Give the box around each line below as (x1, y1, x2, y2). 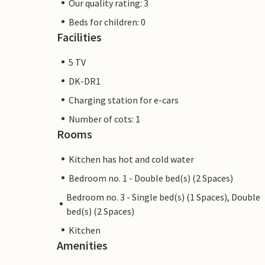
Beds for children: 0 (69, 15, 146, 28)
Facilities (57, 29, 102, 44)
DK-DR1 (69, 75, 101, 87)
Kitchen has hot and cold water (69, 153, 194, 165)
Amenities (57, 237, 108, 253)
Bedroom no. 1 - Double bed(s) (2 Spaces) (69, 172, 233, 184)
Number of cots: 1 (69, 112, 140, 125)
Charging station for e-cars (69, 93, 179, 106)
